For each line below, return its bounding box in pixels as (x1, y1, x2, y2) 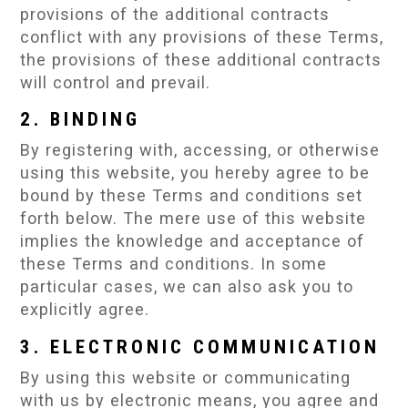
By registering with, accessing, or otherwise (20, 140, 381, 160)
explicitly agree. (20, 300, 150, 320)
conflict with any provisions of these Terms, (20, 27, 384, 47)
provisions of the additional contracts (20, 5, 331, 25)
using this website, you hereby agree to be (20, 163, 371, 183)
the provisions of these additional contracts (20, 50, 382, 70)
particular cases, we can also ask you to (20, 277, 354, 297)
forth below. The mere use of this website (20, 209, 367, 229)
